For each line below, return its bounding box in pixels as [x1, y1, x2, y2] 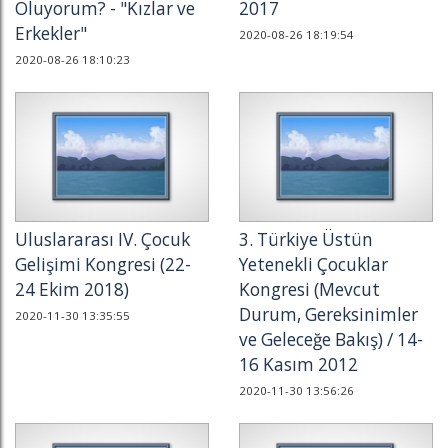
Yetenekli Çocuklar [239, 253, 388, 276]
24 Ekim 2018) [15, 278, 129, 301]
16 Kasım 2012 [239, 353, 358, 376]
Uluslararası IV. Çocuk [15, 228, 190, 251]
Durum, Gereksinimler [239, 303, 418, 326]
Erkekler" [15, 22, 87, 45]
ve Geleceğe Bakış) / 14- [239, 328, 423, 351]
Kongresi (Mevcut [239, 278, 380, 301]
